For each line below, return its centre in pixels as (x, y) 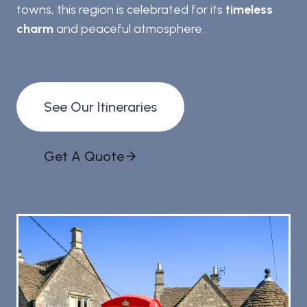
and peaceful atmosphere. (129, 29)
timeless (248, 10)
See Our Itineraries (100, 107)
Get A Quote (84, 156)
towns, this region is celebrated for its (120, 10)
